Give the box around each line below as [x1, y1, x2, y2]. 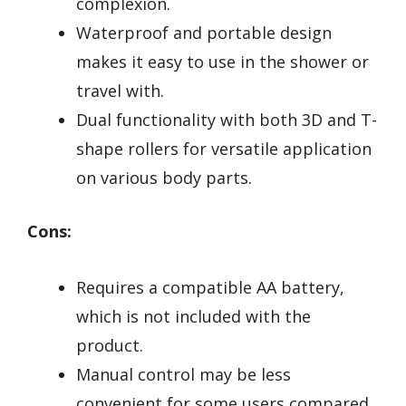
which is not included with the [76, 305, 311, 328]
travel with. [76, 79, 164, 101]
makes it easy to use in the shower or [76, 50, 369, 72]
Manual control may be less [76, 363, 291, 386]
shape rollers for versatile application [76, 137, 372, 159]
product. [76, 334, 143, 357]
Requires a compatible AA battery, [76, 276, 344, 299]
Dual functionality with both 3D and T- [76, 108, 377, 130]
